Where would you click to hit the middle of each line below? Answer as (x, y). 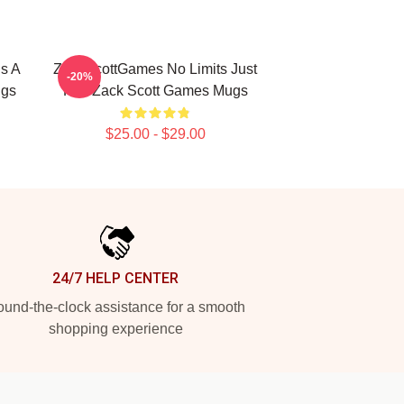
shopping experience (115, 329)
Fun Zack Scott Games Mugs (155, 91)
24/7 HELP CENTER (115, 278)
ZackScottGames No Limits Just (155, 69)
